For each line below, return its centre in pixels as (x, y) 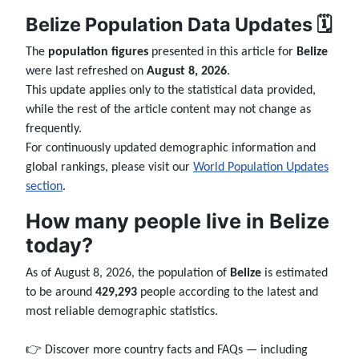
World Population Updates (261, 168)
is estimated (294, 274)
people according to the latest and (228, 293)
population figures (98, 52)
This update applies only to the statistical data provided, (171, 91)
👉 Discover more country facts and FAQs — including (167, 351)
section (44, 187)
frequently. (54, 129)
